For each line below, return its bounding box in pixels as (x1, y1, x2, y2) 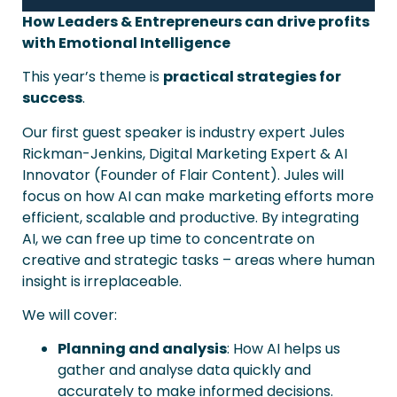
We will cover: (22, 305, 121, 326)
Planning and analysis (58, 339, 227, 360)
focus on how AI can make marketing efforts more (22, 185, 374, 206)
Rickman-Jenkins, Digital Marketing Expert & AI (22, 143, 347, 164)
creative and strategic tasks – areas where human (22, 249, 375, 270)
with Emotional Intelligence (22, 32, 230, 53)
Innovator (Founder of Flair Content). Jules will (22, 164, 344, 185)
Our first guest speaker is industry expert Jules (22, 121, 345, 143)
